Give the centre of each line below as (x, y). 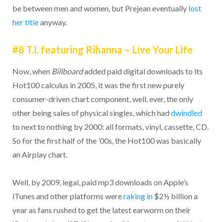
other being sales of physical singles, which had (91, 112)
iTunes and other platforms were (68, 196)
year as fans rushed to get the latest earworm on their (101, 210)
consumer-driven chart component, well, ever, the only (103, 99)
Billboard (67, 71)
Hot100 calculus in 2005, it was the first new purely (98, 85)
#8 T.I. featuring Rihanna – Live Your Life (102, 49)
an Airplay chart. (40, 154)
